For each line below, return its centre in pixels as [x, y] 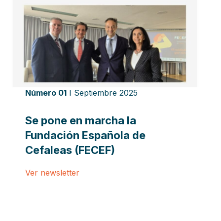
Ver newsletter [52, 172]
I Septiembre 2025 [102, 92]
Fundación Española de [85, 135]
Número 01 [46, 92]
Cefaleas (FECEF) [70, 150]
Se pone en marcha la [80, 120]
